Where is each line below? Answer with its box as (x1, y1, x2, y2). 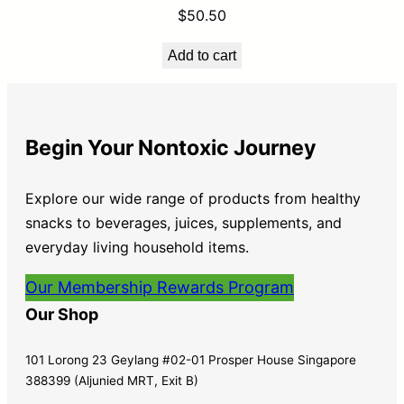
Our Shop (25, 305, 98, 325)
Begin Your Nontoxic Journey (25, 135, 317, 161)
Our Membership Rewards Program (25, 278, 294, 298)
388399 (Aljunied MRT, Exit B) (25, 373, 198, 389)
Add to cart (168, 47, 236, 63)
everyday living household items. (25, 238, 249, 257)
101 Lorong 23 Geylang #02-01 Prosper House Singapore (25, 353, 356, 368)
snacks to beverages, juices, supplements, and (25, 214, 342, 233)
